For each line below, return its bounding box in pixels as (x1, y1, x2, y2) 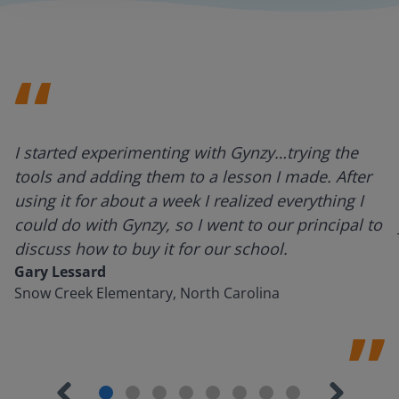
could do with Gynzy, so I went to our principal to (14, 214, 382, 235)
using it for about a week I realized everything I (14, 190, 363, 211)
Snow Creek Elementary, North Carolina (14, 283, 280, 303)
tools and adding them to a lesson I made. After (14, 166, 371, 187)
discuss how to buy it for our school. (14, 238, 288, 259)
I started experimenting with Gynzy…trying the (14, 142, 358, 163)
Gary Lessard (14, 262, 106, 281)
